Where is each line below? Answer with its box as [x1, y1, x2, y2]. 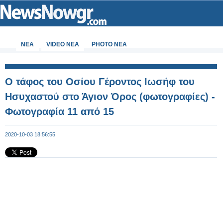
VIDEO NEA [46, 41, 79, 48]
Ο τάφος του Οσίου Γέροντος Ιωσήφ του [5, 76, 195, 87]
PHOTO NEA [92, 41, 127, 48]
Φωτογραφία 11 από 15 [5, 106, 114, 117]
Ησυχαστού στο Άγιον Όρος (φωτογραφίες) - [5, 91, 215, 102]
